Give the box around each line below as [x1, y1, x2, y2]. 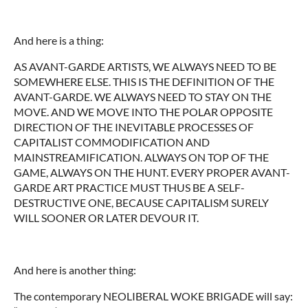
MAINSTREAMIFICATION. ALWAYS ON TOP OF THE [14, 150, 269, 164]
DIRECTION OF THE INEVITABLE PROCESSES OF [14, 120, 254, 133]
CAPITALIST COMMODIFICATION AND [14, 135, 210, 148]
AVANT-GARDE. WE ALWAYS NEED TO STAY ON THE [14, 89, 272, 103]
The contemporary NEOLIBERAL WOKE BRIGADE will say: [14, 289, 293, 302]
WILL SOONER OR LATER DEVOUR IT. [14, 210, 199, 224]
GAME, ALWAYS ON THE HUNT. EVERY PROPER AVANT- [14, 165, 290, 179]
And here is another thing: [14, 263, 136, 276]
